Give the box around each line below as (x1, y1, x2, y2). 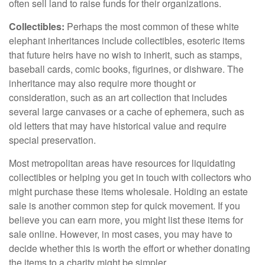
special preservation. (9, 132, 96, 147)
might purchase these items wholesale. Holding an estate (9, 184, 248, 198)
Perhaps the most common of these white (64, 19, 239, 33)
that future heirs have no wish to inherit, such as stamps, (9, 47, 242, 62)
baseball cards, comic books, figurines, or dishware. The (9, 62, 244, 76)
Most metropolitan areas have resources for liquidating (9, 156, 235, 170)
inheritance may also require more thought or (9, 76, 196, 90)
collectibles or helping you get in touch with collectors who (9, 170, 251, 184)
